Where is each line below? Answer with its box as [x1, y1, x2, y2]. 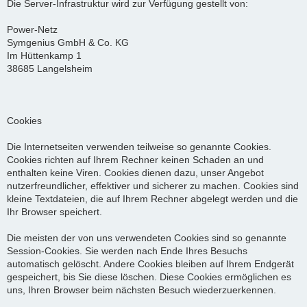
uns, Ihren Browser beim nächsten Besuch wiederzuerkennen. [7, 284, 276, 295]
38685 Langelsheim [7, 62, 93, 74]
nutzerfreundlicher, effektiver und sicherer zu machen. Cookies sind [7, 180, 299, 191]
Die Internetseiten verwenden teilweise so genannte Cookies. [7, 140, 271, 152]
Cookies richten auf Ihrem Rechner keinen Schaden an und [7, 153, 264, 165]
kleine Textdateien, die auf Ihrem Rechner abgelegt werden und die [7, 193, 298, 204]
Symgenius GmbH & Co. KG [7, 36, 129, 48]
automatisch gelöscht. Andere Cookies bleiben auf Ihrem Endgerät [7, 258, 294, 269]
